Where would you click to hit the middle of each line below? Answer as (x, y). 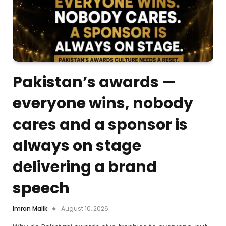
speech (41, 188)
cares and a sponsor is (100, 124)
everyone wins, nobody (103, 103)
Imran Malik (30, 208)
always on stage (77, 146)
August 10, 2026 (85, 208)
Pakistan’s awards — (94, 82)
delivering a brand (85, 167)
